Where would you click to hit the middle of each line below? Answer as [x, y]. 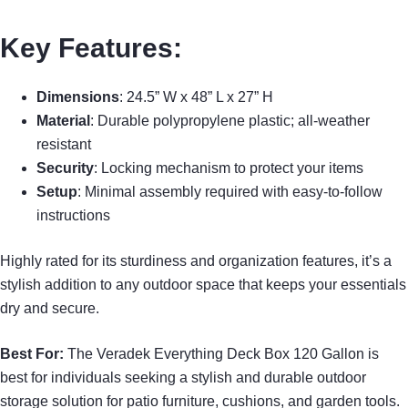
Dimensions [78, 97]
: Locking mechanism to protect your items [229, 168]
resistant [64, 144]
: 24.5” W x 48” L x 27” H [196, 97]
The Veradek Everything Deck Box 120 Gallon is [221, 353]
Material [63, 120]
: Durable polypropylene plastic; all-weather [230, 120]
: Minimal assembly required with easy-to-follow [230, 191]
